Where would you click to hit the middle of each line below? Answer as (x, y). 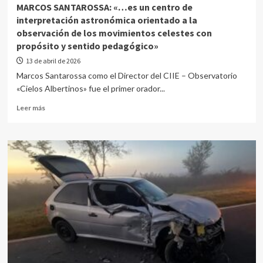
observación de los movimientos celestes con (114, 33)
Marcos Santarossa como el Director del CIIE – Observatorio (127, 75)
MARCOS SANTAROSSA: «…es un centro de (104, 7)
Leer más (31, 108)
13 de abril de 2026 (53, 61)
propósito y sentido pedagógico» (87, 46)
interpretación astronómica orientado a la (107, 20)
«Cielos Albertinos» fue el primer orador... (90, 88)
